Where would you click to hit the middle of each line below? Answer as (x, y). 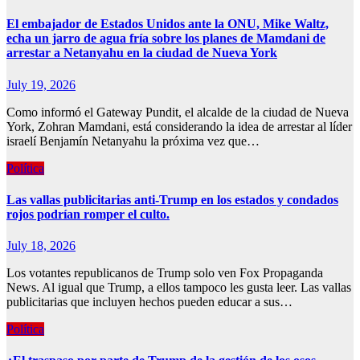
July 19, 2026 (41, 84)
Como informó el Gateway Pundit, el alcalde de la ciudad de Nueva (178, 112)
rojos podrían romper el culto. (88, 214)
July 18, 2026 (41, 246)
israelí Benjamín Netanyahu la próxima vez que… (133, 141)
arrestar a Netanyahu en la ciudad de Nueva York (142, 53)
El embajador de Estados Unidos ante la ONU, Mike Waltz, (168, 24)
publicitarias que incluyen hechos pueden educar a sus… (149, 302)
